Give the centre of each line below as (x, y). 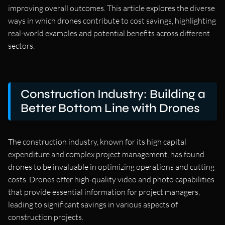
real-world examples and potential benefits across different (109, 33)
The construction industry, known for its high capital (97, 141)
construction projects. (46, 217)
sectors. (21, 45)
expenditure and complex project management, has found (106, 154)
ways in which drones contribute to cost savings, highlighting (112, 20)
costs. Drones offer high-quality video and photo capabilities (111, 179)
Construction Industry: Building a (113, 94)
